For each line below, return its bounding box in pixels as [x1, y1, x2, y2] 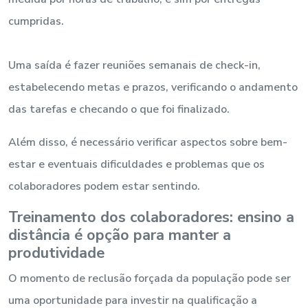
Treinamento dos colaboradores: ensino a [8, 206, 294, 228]
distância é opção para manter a [8, 224, 231, 245]
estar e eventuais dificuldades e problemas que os [8, 156, 265, 172]
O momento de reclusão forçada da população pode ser [8, 270, 291, 286]
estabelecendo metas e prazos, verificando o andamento [8, 79, 298, 95]
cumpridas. [8, 13, 64, 29]
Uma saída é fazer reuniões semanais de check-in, [8, 57, 261, 73]
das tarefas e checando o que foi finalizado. [8, 101, 230, 117]
